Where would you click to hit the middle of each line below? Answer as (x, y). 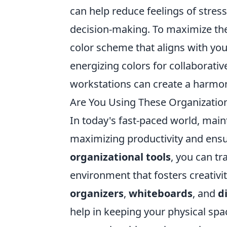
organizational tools (120, 157)
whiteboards (161, 193)
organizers (97, 193)
